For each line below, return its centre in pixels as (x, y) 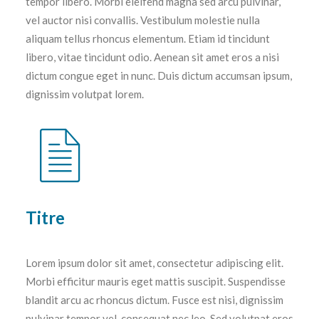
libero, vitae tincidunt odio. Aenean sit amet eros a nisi (152, 57)
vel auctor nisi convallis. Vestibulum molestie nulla (143, 20)
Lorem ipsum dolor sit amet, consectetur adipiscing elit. (155, 263)
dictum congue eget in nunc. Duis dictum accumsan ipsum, (159, 75)
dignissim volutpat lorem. (85, 94)
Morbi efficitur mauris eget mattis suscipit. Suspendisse (156, 281)
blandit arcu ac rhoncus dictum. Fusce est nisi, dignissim (155, 300)
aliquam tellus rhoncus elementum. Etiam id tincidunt (148, 38)
